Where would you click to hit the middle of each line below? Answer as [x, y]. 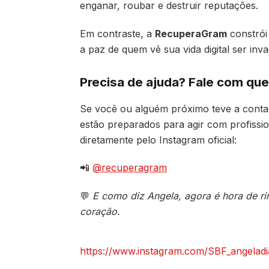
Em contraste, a [117, 33]
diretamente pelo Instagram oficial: [158, 140]
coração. [100, 212]
